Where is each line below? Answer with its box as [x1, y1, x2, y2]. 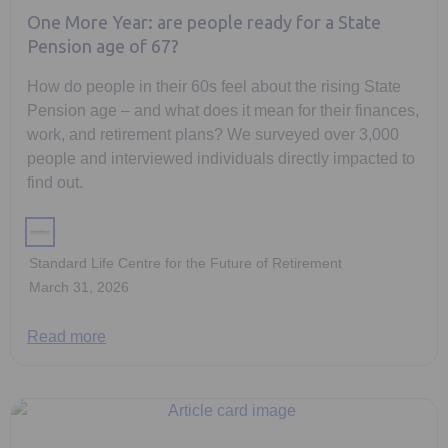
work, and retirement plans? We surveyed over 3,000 [27, 125, 399, 143]
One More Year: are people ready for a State [27, 11, 381, 34]
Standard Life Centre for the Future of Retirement [29, 254, 342, 271]
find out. [27, 173, 83, 191]
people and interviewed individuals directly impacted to [27, 149, 415, 167]
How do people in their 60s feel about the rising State [27, 77, 401, 95]
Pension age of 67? [27, 35, 179, 58]
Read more [27, 327, 106, 345]
